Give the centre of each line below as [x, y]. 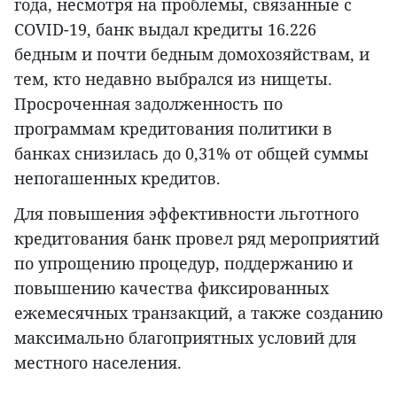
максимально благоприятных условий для [185, 338]
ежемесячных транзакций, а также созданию [198, 313]
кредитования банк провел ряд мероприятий [197, 238]
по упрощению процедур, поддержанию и [183, 263]
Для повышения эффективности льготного [187, 214]
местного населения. [98, 362]
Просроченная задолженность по [148, 104]
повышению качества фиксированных [171, 288]
